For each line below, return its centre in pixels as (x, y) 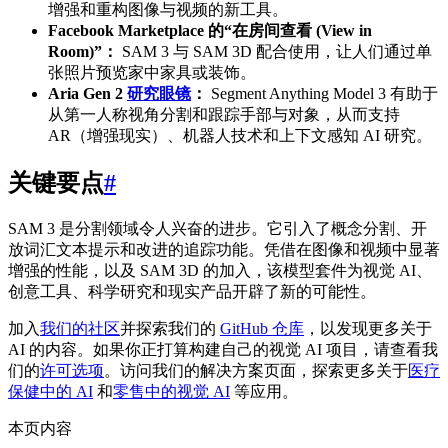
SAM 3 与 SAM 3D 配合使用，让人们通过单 (275, 51)
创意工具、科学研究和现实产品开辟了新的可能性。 (192, 291)
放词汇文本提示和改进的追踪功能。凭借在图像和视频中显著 (224, 249)
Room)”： (83, 51)
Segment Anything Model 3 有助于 (322, 93)
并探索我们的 (170, 328)
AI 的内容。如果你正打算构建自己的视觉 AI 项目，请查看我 (223, 349)
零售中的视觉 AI (171, 391)
